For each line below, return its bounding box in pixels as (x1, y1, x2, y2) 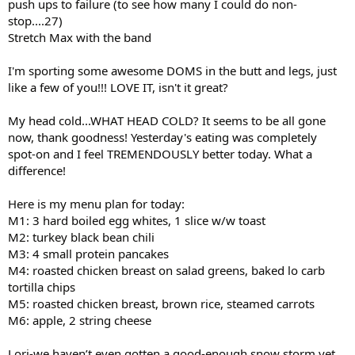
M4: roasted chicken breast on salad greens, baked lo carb (8, 262, 325, 278)
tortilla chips (8, 279, 75, 295)
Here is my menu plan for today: (8, 196, 185, 212)
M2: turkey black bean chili (8, 229, 155, 245)
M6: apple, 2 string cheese (8, 312, 151, 328)
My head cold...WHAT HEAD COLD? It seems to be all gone (8, 113, 326, 128)
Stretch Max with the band (8, 29, 151, 45)
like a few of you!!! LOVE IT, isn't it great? (8, 79, 228, 95)
